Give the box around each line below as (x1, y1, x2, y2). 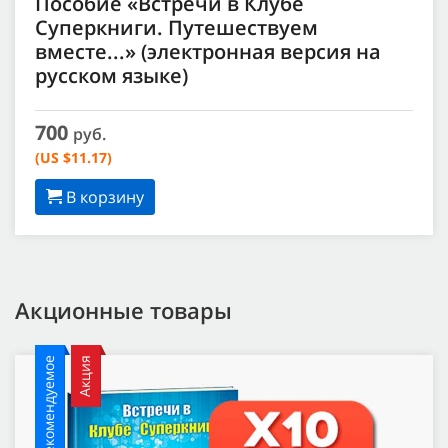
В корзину (62, 186, 144, 209)
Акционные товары (15, 295, 232, 326)
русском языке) (35, 62, 188, 90)
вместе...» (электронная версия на (35, 38, 381, 66)
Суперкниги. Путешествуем (35, 14, 318, 42)
